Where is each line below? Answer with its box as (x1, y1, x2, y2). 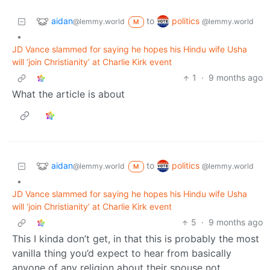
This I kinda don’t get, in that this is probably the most (12, 233, 259, 245)
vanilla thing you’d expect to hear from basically (12, 247, 231, 260)
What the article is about (12, 88, 125, 101)
